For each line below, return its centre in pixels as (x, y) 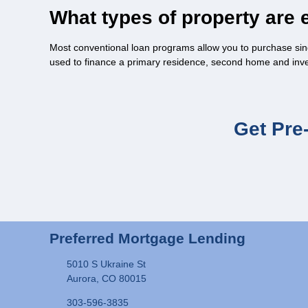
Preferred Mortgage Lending (147, 239)
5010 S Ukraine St (106, 264)
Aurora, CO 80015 (106, 278)
